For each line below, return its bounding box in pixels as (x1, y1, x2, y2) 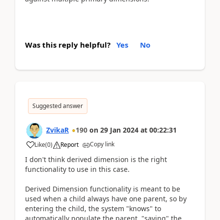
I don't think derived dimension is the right (25, 154, 167, 164)
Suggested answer (32, 101, 83, 110)
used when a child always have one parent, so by (25, 193, 187, 203)
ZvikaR (46, 125, 69, 135)
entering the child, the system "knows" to (25, 203, 161, 213)
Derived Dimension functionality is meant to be (25, 184, 180, 193)
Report (60, 140, 79, 149)
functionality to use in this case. (25, 164, 130, 174)
